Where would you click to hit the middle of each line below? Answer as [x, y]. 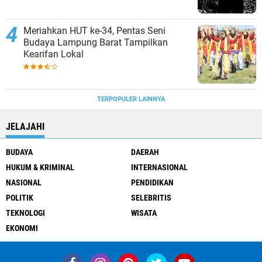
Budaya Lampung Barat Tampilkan [96, 42]
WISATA [144, 213]
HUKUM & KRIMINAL [40, 167]
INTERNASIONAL [159, 167]
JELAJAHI [25, 126]
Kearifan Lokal [54, 54]
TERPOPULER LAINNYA [131, 99]
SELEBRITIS [151, 197]
